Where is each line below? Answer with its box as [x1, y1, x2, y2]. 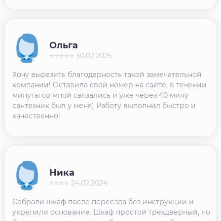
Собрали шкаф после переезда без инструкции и [12, 197, 194, 206]
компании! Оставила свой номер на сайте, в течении [12, 80, 207, 89]
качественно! [12, 111, 60, 120]
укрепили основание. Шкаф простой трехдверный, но [12, 207, 210, 217]
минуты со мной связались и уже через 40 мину [12, 90, 188, 100]
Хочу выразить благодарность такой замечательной [12, 70, 202, 79]
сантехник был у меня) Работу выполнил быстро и [12, 101, 196, 110]
